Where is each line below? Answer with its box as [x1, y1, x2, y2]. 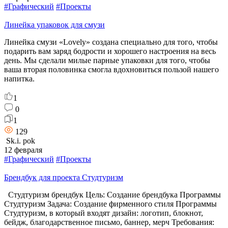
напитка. [4, 74, 35, 83]
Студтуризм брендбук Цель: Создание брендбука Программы [4, 190, 221, 199]
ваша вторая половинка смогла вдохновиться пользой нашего [4, 65, 219, 74]
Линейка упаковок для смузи [4, 20, 105, 29]
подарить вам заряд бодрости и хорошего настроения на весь [4, 46, 216, 55]
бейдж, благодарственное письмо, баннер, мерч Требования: [4, 217, 214, 226]
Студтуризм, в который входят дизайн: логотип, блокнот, [4, 208, 203, 217]
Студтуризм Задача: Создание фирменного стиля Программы [4, 199, 217, 208]
